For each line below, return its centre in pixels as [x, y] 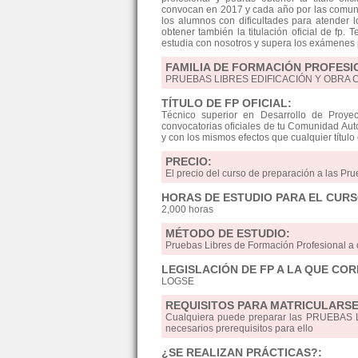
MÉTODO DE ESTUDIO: [228, 233]
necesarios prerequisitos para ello [239, 328]
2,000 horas [187, 209]
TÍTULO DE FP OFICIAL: [227, 103]
